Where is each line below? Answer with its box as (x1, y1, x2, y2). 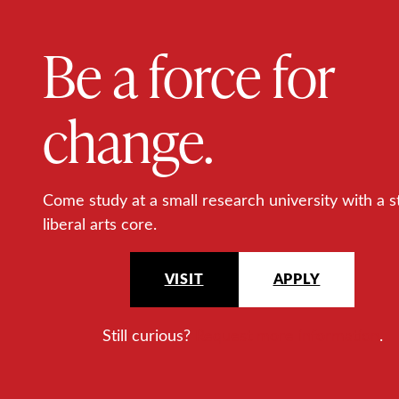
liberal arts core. (43, 212, 157, 234)
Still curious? (102, 323, 195, 346)
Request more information (194, 323, 379, 346)
